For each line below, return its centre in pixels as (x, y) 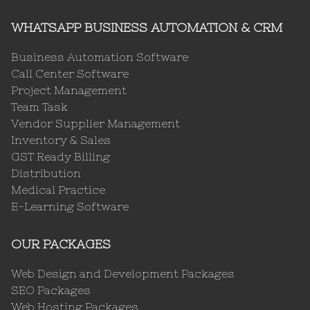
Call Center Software (70, 73)
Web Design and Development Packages (123, 273)
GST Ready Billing (61, 156)
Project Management (69, 90)
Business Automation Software (100, 56)
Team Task (39, 106)
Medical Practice (58, 189)
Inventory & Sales (61, 139)
